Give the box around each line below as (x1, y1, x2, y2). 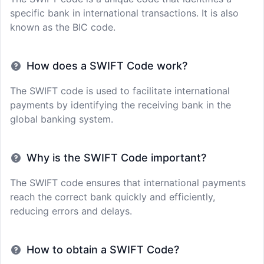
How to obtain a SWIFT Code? (27, 243, 179, 256)
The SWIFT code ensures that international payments (10, 177, 246, 189)
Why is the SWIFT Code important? (27, 151, 206, 164)
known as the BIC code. (10, 21, 115, 33)
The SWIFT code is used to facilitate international (10, 85, 230, 97)
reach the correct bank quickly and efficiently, (10, 191, 215, 203)
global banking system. (10, 113, 113, 125)
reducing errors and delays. (10, 205, 132, 217)
